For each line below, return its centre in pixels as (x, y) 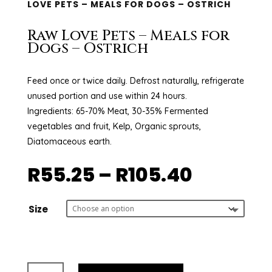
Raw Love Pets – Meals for (128, 36)
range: (225, 188)
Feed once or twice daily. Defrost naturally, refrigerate (135, 80)
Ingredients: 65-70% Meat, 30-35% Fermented (117, 111)
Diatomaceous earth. (69, 141)
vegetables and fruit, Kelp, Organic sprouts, (114, 126)
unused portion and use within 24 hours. (107, 96)
